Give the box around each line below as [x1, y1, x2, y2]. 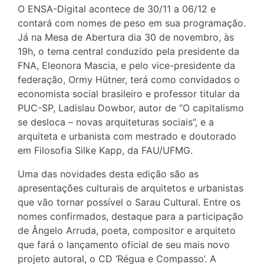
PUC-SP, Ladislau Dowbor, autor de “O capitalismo [18, 102, 244, 114]
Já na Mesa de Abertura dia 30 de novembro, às [18, 31, 234, 44]
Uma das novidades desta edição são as [18, 168, 199, 180]
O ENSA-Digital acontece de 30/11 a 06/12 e [18, 3, 216, 15]
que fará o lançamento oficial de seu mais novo [18, 239, 230, 251]
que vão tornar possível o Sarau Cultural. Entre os [18, 196, 240, 209]
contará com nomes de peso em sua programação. [18, 17, 246, 29]
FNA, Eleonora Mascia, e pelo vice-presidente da [18, 60, 235, 72]
